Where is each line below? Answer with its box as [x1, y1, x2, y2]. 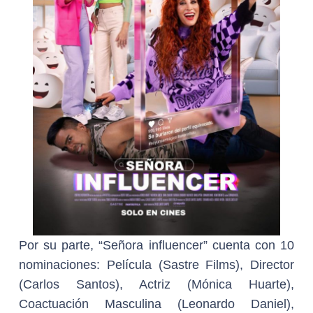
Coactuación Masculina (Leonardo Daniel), [19, 297, 294, 311]
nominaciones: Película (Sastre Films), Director [19, 258, 294, 272]
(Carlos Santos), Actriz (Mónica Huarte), [19, 277, 294, 291]
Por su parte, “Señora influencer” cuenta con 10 [19, 238, 294, 252]
